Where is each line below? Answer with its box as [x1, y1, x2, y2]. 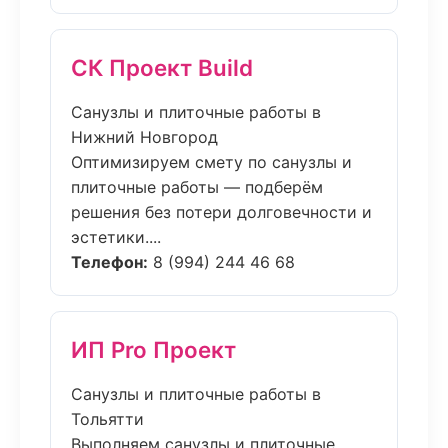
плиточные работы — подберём [71, 177, 323, 197]
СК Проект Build [71, 54, 253, 81]
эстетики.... [71, 227, 161, 247]
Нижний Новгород [71, 127, 218, 147]
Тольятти [71, 409, 144, 429]
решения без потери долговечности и [71, 202, 372, 222]
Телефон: [71, 252, 148, 272]
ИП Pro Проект [71, 336, 236, 363]
